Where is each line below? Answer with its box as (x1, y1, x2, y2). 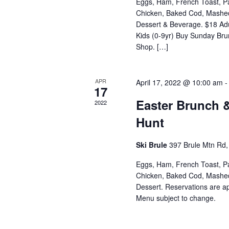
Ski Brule (136, 140, 170, 150)
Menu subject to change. (136, 193, 216, 203)
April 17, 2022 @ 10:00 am (136, 77, 223, 87)
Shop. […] (136, 41, 169, 52)
